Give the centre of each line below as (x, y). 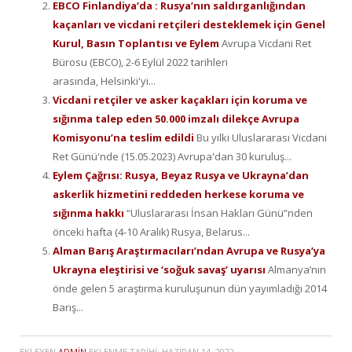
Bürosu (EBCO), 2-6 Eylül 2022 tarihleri (140, 62)
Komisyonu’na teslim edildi (125, 137)
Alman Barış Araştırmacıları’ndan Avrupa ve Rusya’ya (189, 250)
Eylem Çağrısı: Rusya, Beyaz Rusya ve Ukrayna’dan (181, 175)
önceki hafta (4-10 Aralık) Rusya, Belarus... (151, 231)
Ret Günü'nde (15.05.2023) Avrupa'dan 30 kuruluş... (172, 156)
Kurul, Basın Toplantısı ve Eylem (137, 43)
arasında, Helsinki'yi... (104, 81)
